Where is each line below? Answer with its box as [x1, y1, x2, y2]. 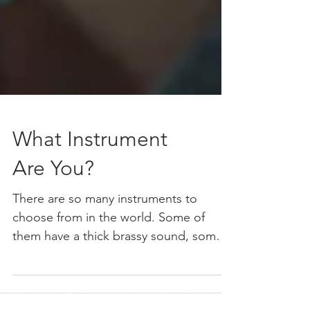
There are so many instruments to [12, 216, 197, 231]
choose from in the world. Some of [12, 235, 205, 250]
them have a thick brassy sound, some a [12, 253, 232, 268]
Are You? [12, 181, 94, 206]
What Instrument [12, 152, 167, 176]
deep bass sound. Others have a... [12, 272, 202, 287]
